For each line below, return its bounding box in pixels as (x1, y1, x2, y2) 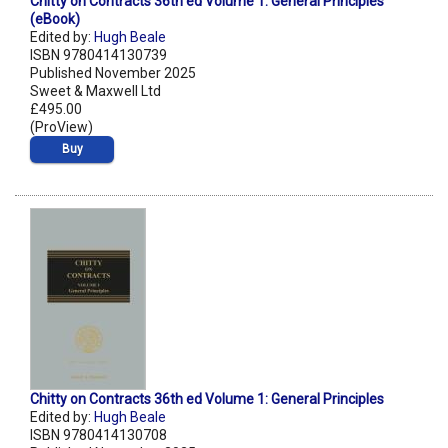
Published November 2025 (30, 65, 196, 82)
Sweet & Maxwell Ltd (30, 83, 161, 100)
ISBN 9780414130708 (30, 427, 167, 444)
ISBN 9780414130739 (30, 47, 167, 64)
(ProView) (30, 119, 93, 136)
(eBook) (30, 11, 80, 28)
